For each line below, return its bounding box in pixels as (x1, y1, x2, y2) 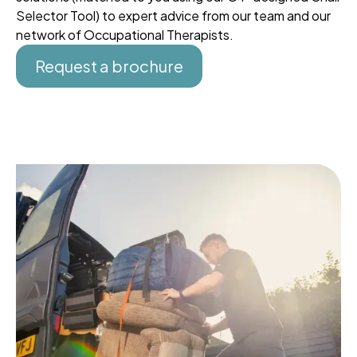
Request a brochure (35, 56, 183, 76)
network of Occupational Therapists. (16, 26, 233, 44)
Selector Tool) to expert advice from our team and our (16, 7, 331, 25)
